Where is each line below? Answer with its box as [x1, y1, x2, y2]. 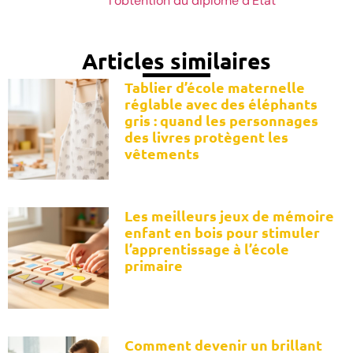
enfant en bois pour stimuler [124, 223, 321, 242]
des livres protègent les [124, 127, 289, 146]
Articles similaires [82, 46, 271, 74]
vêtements [124, 143, 200, 162]
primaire [124, 256, 184, 275]
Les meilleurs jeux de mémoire [124, 206, 335, 225]
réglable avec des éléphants [124, 94, 318, 113]
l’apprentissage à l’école [124, 240, 290, 258]
